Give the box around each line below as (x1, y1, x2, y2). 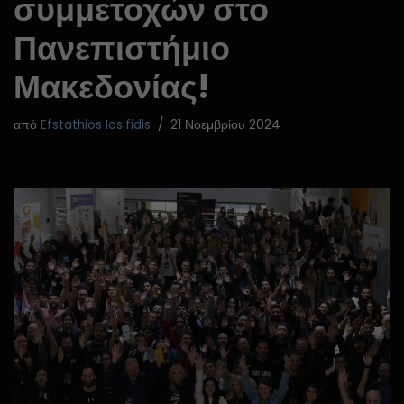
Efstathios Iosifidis (41, 116, 151, 133)
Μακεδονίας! (14, 64, 209, 110)
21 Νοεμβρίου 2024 (170, 116, 280, 133)
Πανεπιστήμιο (14, 25, 230, 71)
